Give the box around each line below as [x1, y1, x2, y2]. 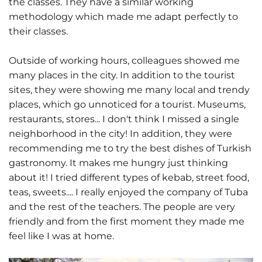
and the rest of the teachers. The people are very [9, 201, 235, 213]
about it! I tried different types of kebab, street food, [9, 172, 249, 184]
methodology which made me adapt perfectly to [9, 11, 238, 23]
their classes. [9, 26, 68, 37]
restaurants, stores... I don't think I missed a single [9, 113, 239, 125]
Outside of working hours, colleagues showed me [9, 55, 240, 67]
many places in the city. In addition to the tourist [9, 70, 235, 81]
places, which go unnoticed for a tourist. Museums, [9, 99, 246, 111]
